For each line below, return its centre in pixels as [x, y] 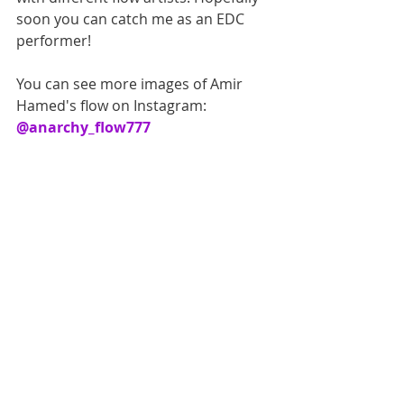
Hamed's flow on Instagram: [113, 106]
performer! [54, 41]
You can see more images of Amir [131, 84]
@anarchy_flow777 [83, 128]
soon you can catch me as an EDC [132, 19]
